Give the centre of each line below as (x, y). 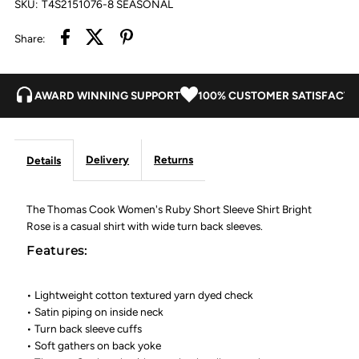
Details (44, 161)
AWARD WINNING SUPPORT (108, 95)
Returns (174, 160)
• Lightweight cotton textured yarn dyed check (140, 295)
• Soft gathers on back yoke (94, 346)
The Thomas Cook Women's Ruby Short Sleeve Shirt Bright (169, 210)
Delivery (108, 160)
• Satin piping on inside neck (95, 312)
